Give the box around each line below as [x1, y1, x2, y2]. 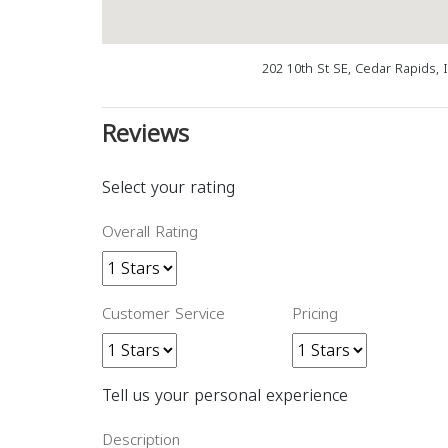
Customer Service [102, 300, 225, 328]
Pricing [292, 300, 338, 328]
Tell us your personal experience [102, 380, 348, 411]
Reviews [102, 111, 189, 157]
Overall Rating [102, 218, 198, 246]
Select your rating [102, 172, 235, 203]
